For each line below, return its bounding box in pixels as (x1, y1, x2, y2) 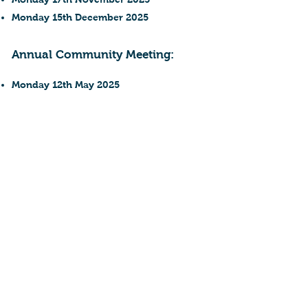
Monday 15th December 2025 (12, 12, 148, 23)
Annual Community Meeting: (12, 48, 174, 61)
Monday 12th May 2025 (12, 79, 120, 90)
